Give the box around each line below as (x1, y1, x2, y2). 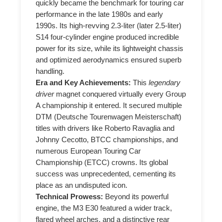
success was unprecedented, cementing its (36, 169, 176, 178)
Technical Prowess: (36, 192, 104, 201)
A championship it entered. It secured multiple (36, 101, 182, 110)
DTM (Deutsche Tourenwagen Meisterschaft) (36, 112, 182, 121)
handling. (36, 67, 65, 75)
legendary (149, 78, 181, 87)
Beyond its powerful (103, 192, 169, 201)
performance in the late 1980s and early (36, 10, 164, 18)
